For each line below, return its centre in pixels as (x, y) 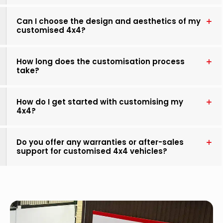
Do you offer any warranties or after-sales (100, 142)
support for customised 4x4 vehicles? (92, 151)
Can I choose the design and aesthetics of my (109, 21)
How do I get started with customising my (100, 102)
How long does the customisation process (101, 61)
